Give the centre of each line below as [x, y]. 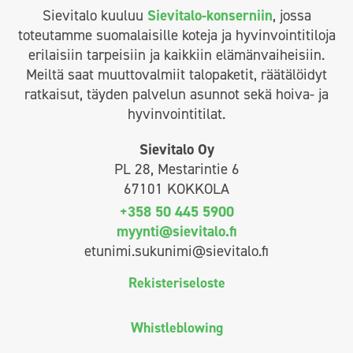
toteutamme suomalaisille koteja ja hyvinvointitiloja [176, 35]
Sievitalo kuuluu [95, 15]
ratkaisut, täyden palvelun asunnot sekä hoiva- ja [176, 94]
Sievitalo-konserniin [210, 15]
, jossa [292, 15]
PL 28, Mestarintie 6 [176, 169]
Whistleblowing [176, 327]
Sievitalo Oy [176, 149]
